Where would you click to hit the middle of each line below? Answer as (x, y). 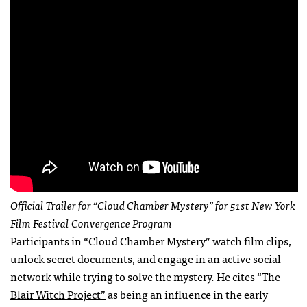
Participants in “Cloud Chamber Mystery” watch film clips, (151, 240)
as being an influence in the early (187, 294)
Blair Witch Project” (58, 294)
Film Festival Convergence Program (91, 222)
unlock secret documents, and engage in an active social (146, 258)
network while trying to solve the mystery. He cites (134, 276)
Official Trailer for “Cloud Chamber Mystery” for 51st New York (153, 205)
